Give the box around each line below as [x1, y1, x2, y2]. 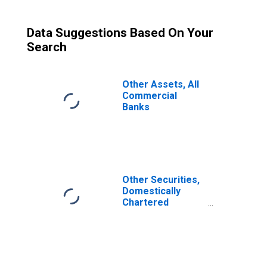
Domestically [122, 185, 181, 197]
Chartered [122, 197, 169, 208]
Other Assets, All [122, 79, 199, 90]
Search [27, 40, 67, 54]
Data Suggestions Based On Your [27, 26, 213, 40]
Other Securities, [122, 174, 200, 185]
